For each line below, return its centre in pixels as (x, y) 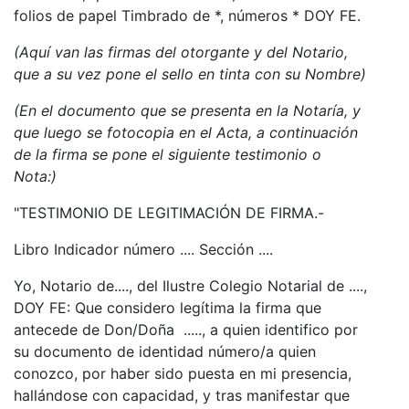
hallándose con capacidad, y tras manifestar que (182, 395)
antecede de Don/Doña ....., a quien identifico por (186, 329)
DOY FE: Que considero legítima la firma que (168, 307)
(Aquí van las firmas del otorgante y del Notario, (181, 52)
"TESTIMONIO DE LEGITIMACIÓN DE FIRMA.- (169, 212)
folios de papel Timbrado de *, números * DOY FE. (187, 15)
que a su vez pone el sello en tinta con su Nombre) (190, 73)
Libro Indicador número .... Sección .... (143, 249)
